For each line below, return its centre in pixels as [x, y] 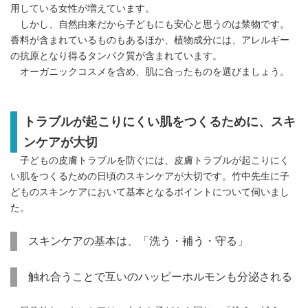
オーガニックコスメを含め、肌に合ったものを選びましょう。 [150, 72]
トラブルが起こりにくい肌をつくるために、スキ [159, 122]
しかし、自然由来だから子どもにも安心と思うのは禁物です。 [150, 25]
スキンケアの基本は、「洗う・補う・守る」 [144, 241]
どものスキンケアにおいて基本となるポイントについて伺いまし [150, 192]
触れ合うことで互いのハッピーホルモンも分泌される [160, 277]
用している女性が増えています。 [82, 9]
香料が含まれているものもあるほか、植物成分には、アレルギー [150, 41]
